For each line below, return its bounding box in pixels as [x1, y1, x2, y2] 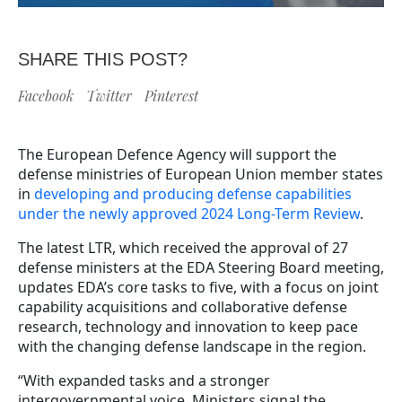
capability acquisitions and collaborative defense [18, 296, 347, 317]
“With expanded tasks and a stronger [18, 370, 270, 390]
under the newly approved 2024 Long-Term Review [18, 203, 360, 223]
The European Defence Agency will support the [18, 144, 336, 164]
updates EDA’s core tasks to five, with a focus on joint [18, 276, 379, 297]
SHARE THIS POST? [18, 48, 188, 69]
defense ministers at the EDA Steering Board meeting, [18, 257, 384, 277]
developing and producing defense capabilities [34, 183, 352, 204]
